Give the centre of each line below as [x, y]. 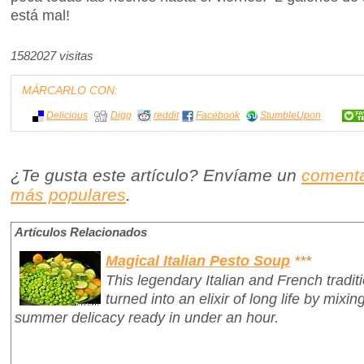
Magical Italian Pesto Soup [198, 260]
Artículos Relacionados [81, 233]
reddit [166, 115]
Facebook [218, 115]
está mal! [40, 15]
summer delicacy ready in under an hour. [147, 317]
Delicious [67, 115]
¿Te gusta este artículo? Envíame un [156, 175]
